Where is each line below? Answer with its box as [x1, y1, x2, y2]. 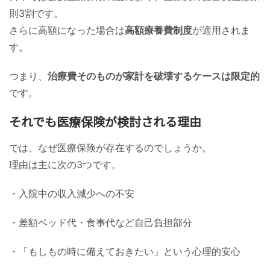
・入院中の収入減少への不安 [9, 187, 134, 199]
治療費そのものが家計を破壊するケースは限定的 [48, 69, 260, 82]
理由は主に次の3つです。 [9, 158, 121, 171]
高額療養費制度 [125, 24, 192, 36]
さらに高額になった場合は [9, 24, 125, 36]
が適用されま [192, 24, 250, 36]
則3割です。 [9, 7, 63, 19]
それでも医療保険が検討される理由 [9, 112, 201, 130]
